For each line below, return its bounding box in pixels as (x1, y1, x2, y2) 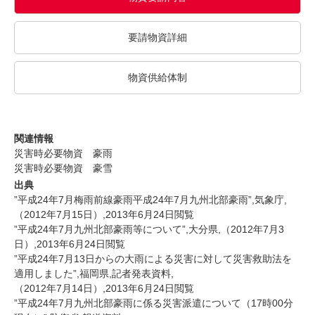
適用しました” (14, 267, 77, 279)
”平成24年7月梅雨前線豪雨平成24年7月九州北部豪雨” (14, 193, 252, 205)
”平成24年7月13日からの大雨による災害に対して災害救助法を (14, 252, 292, 264)
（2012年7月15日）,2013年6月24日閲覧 (14, 208, 194, 220)
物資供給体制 (128, 71, 187, 83)
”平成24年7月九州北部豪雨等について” (14, 223, 186, 235)
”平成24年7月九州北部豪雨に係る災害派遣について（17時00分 (14, 297, 293, 309)
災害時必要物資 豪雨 (14, 147, 112, 159)
